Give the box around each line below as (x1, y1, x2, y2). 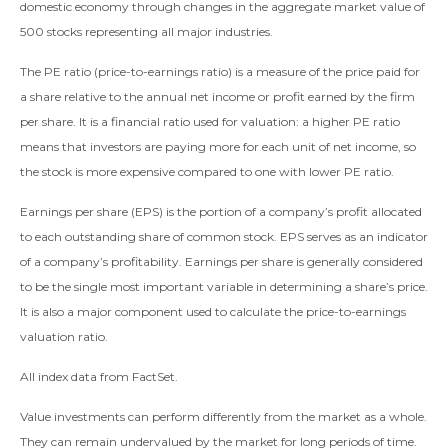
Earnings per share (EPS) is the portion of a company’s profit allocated (20, 204, 422, 220)
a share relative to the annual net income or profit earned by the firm (20, 89, 415, 105)
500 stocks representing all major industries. (20, 24, 273, 40)
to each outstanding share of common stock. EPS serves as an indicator (20, 229, 428, 245)
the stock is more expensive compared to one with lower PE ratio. (20, 164, 394, 180)
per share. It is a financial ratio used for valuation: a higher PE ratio (20, 114, 400, 130)
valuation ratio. (20, 329, 108, 345)
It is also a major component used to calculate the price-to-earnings (20, 304, 406, 320)
